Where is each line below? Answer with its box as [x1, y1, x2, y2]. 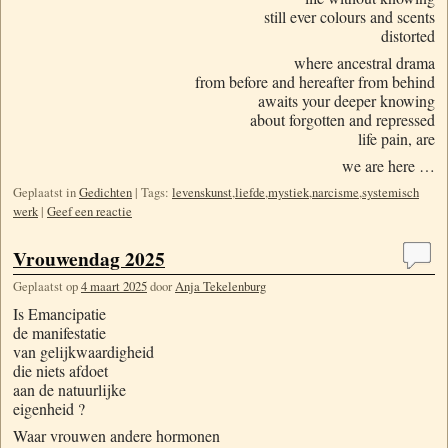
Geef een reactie [47, 202, 132, 220]
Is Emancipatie [13, 303, 106, 325]
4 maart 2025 [81, 278, 147, 296]
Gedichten [79, 183, 132, 201]
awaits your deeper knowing [258, 89, 435, 111]
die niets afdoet [13, 360, 108, 382]
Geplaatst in [13, 183, 76, 201]
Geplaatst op [13, 278, 81, 296]
